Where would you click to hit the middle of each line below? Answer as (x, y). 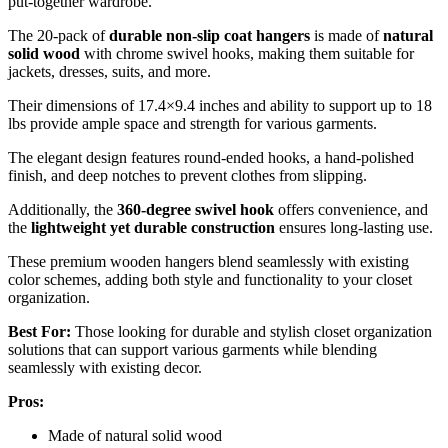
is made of (346, 36)
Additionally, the (62, 210)
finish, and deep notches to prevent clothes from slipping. (187, 176)
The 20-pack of (58, 36)
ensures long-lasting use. (354, 228)
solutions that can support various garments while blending (192, 350)
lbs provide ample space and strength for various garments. (192, 124)
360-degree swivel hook (195, 210)
